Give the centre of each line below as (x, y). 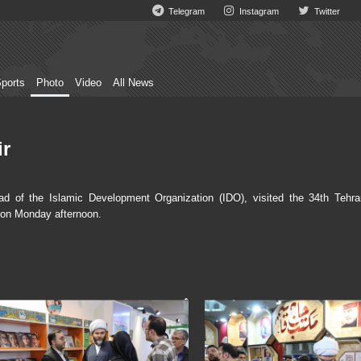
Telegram (186, 11)
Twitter (326, 11)
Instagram (258, 11)
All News (133, 83)
